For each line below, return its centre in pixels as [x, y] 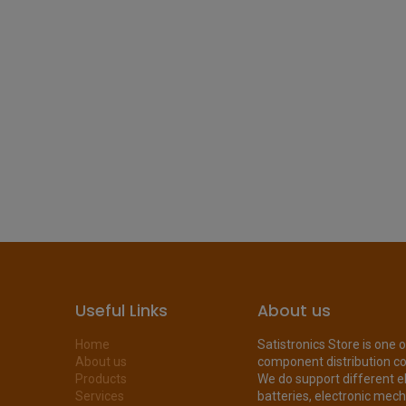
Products [101, 379]
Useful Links [121, 311]
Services [99, 396]
